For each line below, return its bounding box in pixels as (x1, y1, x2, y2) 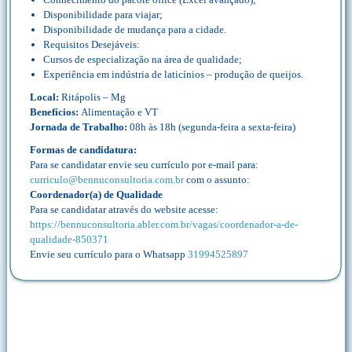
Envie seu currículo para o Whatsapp (30, 248, 188, 260)
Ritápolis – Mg (61, 91, 126, 103)
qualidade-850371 (30, 233, 108, 245)
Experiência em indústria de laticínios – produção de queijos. (43, 68, 303, 80)
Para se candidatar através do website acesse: (30, 203, 218, 215)
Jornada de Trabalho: (30, 121, 130, 133)
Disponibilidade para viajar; (43, 9, 163, 20)
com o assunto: (184, 174, 250, 185)
